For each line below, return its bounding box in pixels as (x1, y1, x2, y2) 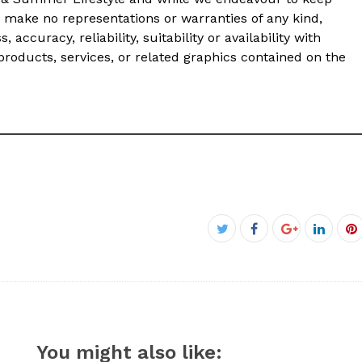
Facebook (257, 221, 316, 237)
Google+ (285, 240, 335, 256)
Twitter (221, 240, 265, 256)
